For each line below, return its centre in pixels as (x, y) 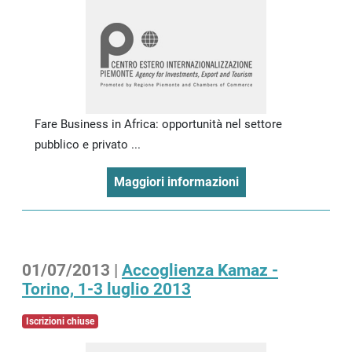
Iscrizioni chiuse (60, 321)
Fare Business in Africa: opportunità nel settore (158, 124)
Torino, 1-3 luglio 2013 (106, 289)
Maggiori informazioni (176, 181)
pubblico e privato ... (88, 144)
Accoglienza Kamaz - (200, 270)
